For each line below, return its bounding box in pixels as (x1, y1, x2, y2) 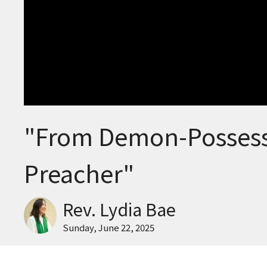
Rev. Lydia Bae (63, 197, 176, 222)
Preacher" (24, 156, 134, 191)
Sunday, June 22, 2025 (63, 221, 154, 234)
